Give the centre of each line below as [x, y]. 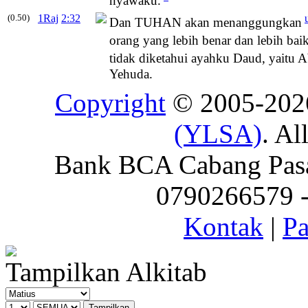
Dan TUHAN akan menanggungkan [206, 23]
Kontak [223, 227]
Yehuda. [131, 74]
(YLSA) [218, 134]
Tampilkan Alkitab [106, 272]
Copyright [110, 103]
